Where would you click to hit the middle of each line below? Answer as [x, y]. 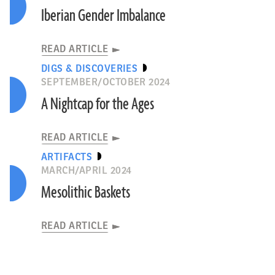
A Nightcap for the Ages [97, 104]
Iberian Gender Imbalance [103, 16]
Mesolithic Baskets [85, 193]
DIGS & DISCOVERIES [89, 69]
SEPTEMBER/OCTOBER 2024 [106, 82]
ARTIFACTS [67, 157]
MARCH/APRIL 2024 [86, 171]
